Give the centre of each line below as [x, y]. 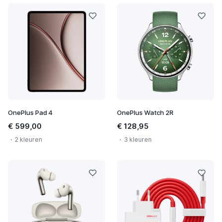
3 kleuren [138, 139]
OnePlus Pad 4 [30, 112]
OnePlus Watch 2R [145, 112]
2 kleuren [28, 139]
